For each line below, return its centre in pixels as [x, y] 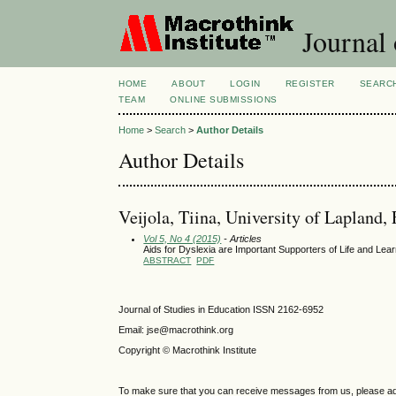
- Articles [242, 238]
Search [171, 130]
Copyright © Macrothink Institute [189, 350]
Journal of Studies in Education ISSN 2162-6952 [221, 309]
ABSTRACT [168, 260]
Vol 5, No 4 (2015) [183, 238]
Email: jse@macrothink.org [176, 329]
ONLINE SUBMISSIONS [224, 99]
